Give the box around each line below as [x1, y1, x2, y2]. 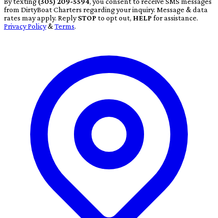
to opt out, [96, 13, 133, 22]
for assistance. [152, 13, 198, 22]
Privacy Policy [4, 21, 46, 30]
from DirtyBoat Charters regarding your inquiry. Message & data [4, 5, 208, 14]
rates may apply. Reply [4, 13, 78, 22]
